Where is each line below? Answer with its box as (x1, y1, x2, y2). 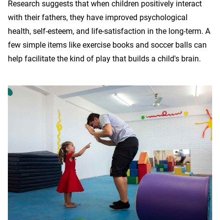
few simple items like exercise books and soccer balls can (8, 40, 207, 50)
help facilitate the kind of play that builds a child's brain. (8, 54, 201, 63)
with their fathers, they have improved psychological (8, 13, 188, 22)
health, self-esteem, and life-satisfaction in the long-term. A (8, 27, 210, 36)
